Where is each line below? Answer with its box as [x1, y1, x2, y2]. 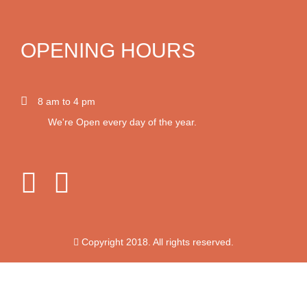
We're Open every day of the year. [48, 116, 197, 127]
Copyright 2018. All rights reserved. [79, 236, 234, 247]
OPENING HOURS [21, 39, 195, 62]
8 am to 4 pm [38, 96, 101, 107]
